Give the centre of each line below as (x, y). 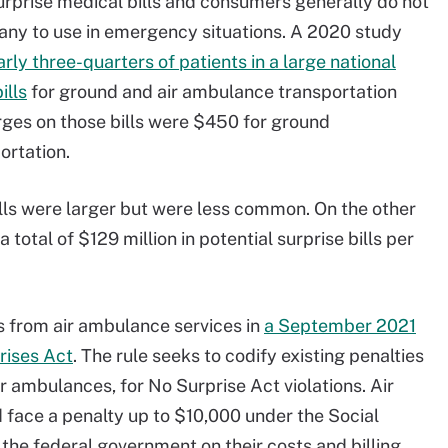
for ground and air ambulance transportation (212, 91)
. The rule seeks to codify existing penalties (248, 355)
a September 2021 (340, 325)
